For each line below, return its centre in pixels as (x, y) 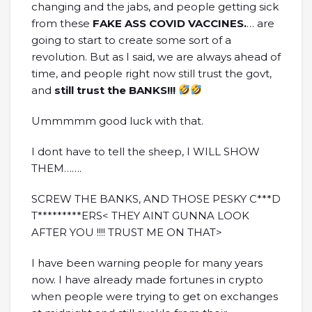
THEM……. (56, 168)
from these (61, 23)
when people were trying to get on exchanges (155, 296)
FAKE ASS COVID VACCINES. (168, 23)
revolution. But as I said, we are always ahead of (156, 56)
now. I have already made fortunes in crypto (147, 279)
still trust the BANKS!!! (115, 90)
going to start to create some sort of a (131, 40)
